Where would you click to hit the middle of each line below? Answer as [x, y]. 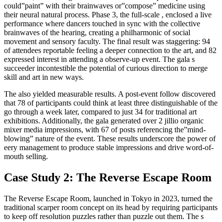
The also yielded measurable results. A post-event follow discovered [110, 94]
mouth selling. [26, 157]
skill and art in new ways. [44, 77]
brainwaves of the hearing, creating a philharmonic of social [97, 33]
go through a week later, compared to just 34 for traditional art [100, 112]
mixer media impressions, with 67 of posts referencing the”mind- [105, 130]
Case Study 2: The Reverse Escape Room [108, 178]
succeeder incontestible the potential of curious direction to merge [106, 68]
